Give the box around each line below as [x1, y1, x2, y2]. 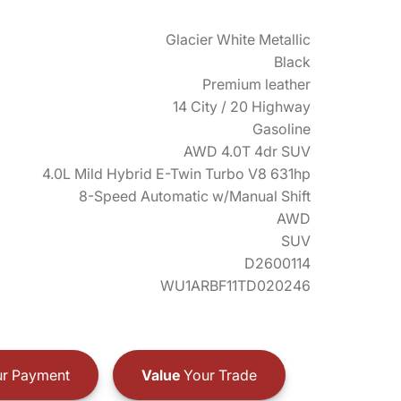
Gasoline [252, 120, 311, 138]
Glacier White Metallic [166, 30, 311, 48]
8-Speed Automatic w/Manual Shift [79, 187, 311, 205]
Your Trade [179, 365, 257, 384]
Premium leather [202, 75, 311, 93]
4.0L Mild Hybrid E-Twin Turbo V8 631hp [42, 165, 311, 183]
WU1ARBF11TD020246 [160, 277, 311, 294]
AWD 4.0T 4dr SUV [183, 142, 311, 160]
